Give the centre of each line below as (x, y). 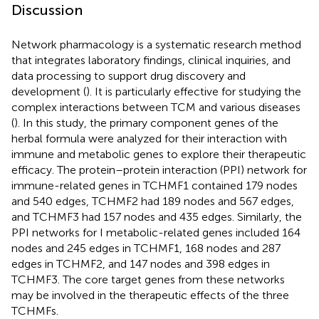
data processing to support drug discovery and (129, 75)
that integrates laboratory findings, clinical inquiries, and (151, 60)
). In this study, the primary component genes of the (146, 122)
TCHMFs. (35, 310)
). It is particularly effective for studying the (194, 91)
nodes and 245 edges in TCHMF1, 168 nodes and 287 (146, 248)
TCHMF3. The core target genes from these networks (148, 279)
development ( (49, 91)
